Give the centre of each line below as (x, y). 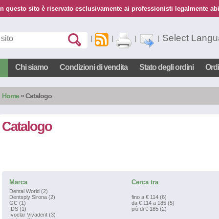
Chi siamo (32, 67)
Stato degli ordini (166, 67)
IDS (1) (18, 209)
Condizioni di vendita (94, 67)
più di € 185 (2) (149, 209)
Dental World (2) (29, 191)
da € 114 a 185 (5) (153, 203)
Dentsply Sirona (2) (32, 197)
